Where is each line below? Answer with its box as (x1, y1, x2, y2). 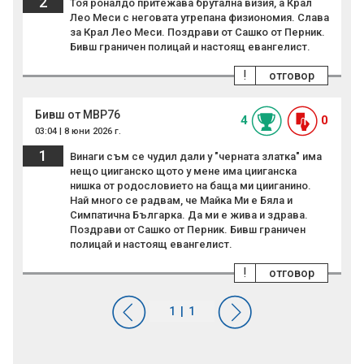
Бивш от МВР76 (35, 108, 120, 122)
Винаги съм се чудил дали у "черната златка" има (70, 150, 322, 163)
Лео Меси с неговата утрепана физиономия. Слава (70, 11, 329, 24)
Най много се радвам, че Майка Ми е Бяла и (70, 194, 292, 207)
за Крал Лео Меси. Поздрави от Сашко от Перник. (70, 26, 325, 39)
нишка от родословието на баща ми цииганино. (70, 180, 311, 193)
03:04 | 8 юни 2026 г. (35, 126, 121, 137)
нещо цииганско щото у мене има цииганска (70, 165, 297, 178)
